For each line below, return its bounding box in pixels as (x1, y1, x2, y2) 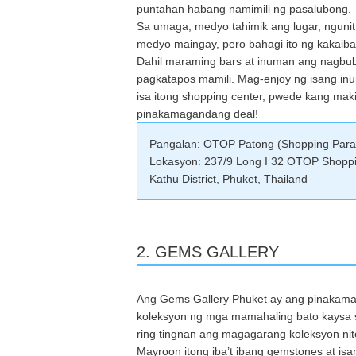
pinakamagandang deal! (137, 106, 258, 120)
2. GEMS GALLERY (137, 242, 279, 261)
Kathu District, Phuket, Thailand (149, 172, 308, 185)
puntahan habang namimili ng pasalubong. (137, 2, 351, 15)
